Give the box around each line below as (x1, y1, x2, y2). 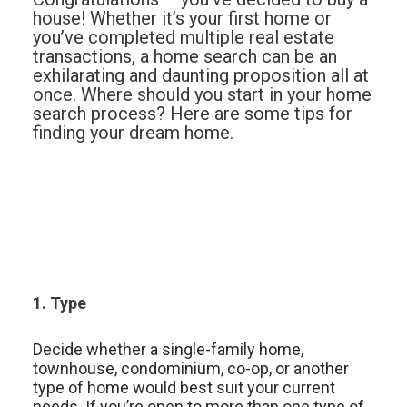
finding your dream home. (32, 122, 233, 144)
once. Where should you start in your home (32, 84, 372, 106)
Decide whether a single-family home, (32, 339, 303, 359)
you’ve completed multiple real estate (32, 26, 334, 49)
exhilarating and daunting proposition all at (32, 65, 369, 87)
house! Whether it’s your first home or (32, 7, 332, 30)
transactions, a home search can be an (32, 45, 337, 68)
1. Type (32, 293, 86, 313)
